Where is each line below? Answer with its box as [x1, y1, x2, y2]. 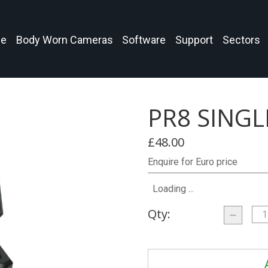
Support [175, 33, 214, 46]
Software [122, 33, 166, 46]
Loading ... [153, 183, 194, 195]
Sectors [223, 33, 261, 46]
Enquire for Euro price [148, 156, 238, 167]
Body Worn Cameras [16, 33, 113, 46]
